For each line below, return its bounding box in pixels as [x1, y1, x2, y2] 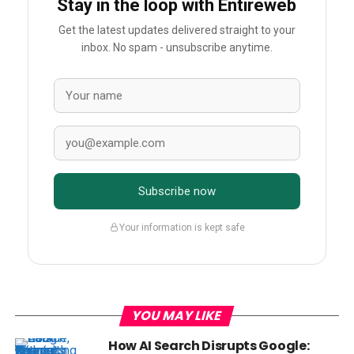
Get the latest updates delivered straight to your [58, 24, 296, 37]
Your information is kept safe [119, 221, 245, 233]
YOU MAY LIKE [130, 307, 224, 326]
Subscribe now [137, 184, 217, 199]
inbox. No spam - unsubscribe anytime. [81, 41, 273, 55]
